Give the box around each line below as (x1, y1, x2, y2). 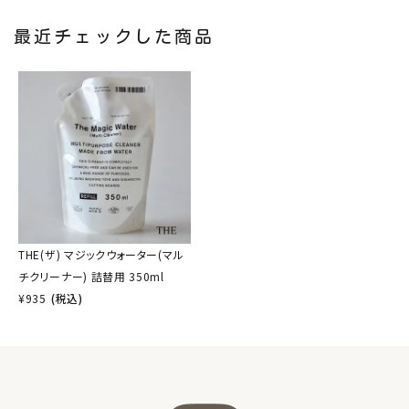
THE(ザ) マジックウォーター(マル (18, 246, 184, 262)
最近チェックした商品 (14, 26, 215, 45)
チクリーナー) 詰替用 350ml (18, 267, 164, 284)
